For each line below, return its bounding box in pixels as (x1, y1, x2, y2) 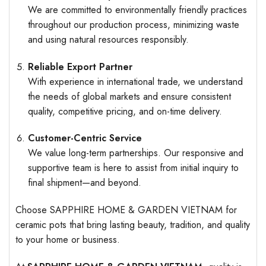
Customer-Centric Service (27, 131, 142, 145)
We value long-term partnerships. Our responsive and (27, 146, 243, 160)
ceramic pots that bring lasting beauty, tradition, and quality (15, 218, 250, 232)
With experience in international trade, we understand (27, 74, 243, 88)
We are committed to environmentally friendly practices (27, 2, 247, 17)
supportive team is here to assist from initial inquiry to (27, 161, 239, 175)
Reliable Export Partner (27, 59, 132, 74)
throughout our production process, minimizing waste (27, 17, 239, 31)
